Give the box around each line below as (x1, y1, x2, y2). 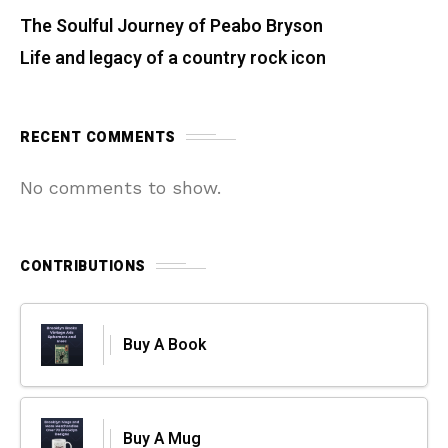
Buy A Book (123, 332, 206, 357)
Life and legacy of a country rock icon (20, 44, 326, 72)
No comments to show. (20, 176, 221, 198)
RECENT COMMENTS (20, 126, 176, 148)
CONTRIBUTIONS (20, 255, 146, 277)
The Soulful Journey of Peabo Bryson (20, 12, 323, 40)
